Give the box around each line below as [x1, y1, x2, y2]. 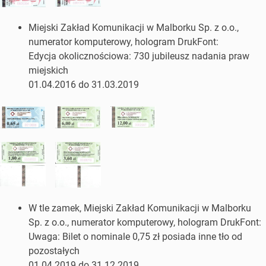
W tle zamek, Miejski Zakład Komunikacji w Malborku [28, 202, 251, 214]
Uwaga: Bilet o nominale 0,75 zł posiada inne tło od [28, 230, 242, 242]
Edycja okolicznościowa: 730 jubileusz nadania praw [28, 50, 249, 62]
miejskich [28, 64, 68, 76]
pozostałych [28, 245, 80, 256]
